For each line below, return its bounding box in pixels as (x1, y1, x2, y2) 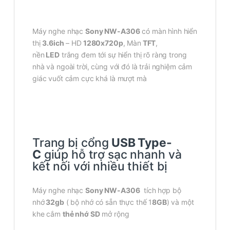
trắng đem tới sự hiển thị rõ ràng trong (60, 50, 187, 59)
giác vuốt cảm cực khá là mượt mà (32, 73, 147, 83)
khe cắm (32, 209, 63, 218)
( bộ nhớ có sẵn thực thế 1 (64, 197, 152, 206)
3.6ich (42, 38, 64, 47)
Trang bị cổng (32, 135, 109, 150)
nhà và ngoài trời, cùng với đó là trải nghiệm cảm (32, 62, 193, 71)
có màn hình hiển (140, 26, 197, 35)
